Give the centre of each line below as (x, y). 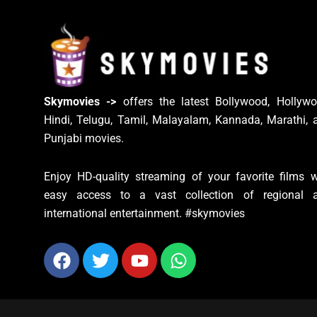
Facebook (102, 251)
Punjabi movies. (84, 139)
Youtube (174, 251)
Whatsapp (219, 251)
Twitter (128, 251)
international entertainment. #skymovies (144, 214)
